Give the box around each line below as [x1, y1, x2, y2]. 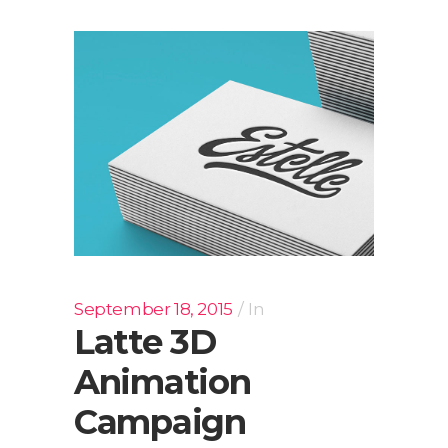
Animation [74, 361, 251, 404]
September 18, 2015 [74, 299, 233, 320]
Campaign [74, 401, 246, 444]
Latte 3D [74, 321, 216, 364]
